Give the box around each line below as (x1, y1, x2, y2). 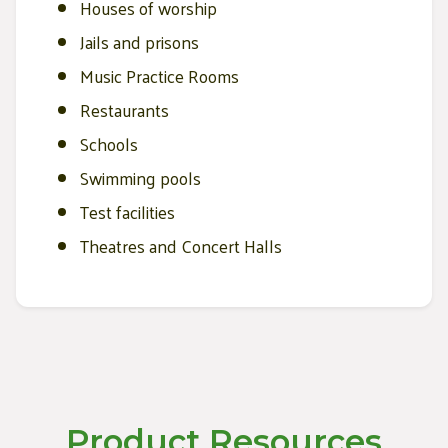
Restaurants (80, 93, 169, 126)
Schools (80, 127, 138, 160)
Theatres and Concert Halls (80, 229, 282, 262)
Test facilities (80, 195, 175, 228)
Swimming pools (80, 161, 201, 194)
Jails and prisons (80, 25, 199, 58)
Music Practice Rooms (80, 59, 239, 92)
